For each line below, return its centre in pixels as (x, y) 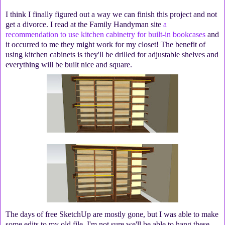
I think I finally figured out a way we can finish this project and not (111, 15)
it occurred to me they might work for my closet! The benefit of (105, 45)
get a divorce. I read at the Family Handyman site (84, 25)
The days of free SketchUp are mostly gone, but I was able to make (112, 214)
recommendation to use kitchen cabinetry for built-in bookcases (105, 35)
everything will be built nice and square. (69, 65)
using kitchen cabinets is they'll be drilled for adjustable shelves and (112, 55)
